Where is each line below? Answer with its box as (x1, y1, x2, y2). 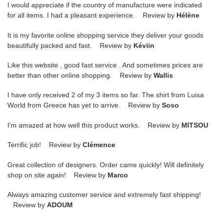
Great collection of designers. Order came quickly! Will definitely (7, 160, 204, 169)
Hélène (176, 11, 199, 20)
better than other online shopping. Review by (7, 71, 153, 79)
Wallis (153, 71, 173, 79)
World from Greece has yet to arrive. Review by (7, 101, 162, 109)
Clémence (83, 141, 115, 149)
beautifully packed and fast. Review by (7, 41, 133, 49)
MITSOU (181, 121, 208, 129)
